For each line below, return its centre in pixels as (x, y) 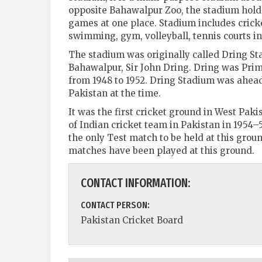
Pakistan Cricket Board (132, 220)
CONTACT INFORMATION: (135, 183)
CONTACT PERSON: (115, 205)
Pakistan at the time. (115, 93)
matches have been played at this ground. (161, 150)
